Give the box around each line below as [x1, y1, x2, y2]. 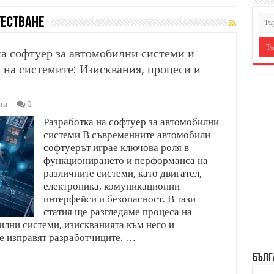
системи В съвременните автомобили [43, 128, 210, 141]
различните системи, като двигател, [43, 167, 202, 179]
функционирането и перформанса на [43, 154, 208, 166]
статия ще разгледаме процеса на [43, 206, 192, 218]
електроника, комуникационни [43, 180, 180, 192]
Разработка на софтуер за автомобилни [43, 116, 219, 128]
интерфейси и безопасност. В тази [43, 193, 196, 205]
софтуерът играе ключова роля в [43, 141, 189, 154]
